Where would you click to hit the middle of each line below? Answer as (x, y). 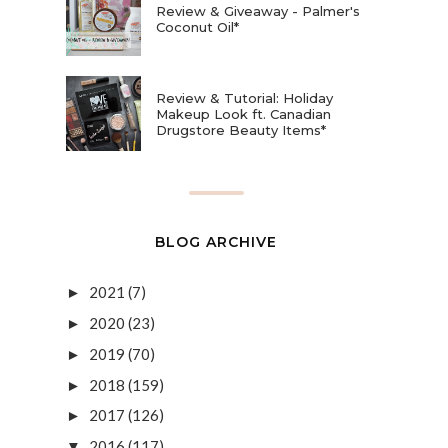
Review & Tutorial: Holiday (244, 97)
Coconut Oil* (197, 26)
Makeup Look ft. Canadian (243, 113)
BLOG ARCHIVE (216, 242)
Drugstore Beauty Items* (241, 129)
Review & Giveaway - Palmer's (258, 10)
